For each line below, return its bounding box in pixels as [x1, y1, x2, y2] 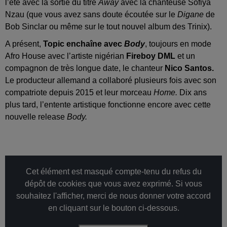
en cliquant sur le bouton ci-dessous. [48, 204, 179, 213]
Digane [175, 10, 204, 19]
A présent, [5, 40, 43, 49]
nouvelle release [5, 112, 65, 122]
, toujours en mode [145, 40, 211, 49]
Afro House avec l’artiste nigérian [5, 52, 124, 61]
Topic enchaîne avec [43, 40, 124, 49]
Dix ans [177, 88, 207, 97]
